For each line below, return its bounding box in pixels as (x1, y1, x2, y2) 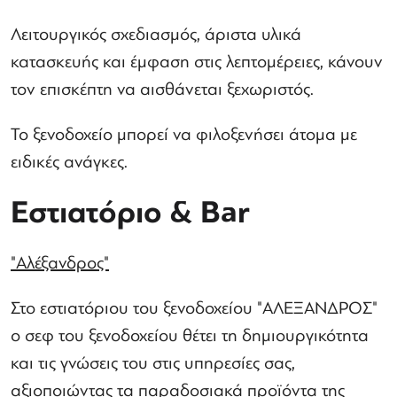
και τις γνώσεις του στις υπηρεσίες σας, (11, 350, 295, 376)
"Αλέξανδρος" (11, 250, 109, 276)
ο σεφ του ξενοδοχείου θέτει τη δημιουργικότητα (11, 323, 369, 348)
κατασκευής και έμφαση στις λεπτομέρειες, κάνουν (11, 49, 383, 74)
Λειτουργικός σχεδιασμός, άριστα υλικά (11, 21, 301, 47)
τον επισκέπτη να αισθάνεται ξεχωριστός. (11, 76, 314, 102)
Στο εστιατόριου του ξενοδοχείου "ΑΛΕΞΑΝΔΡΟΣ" (11, 295, 378, 321)
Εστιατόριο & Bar (11, 191, 250, 235)
